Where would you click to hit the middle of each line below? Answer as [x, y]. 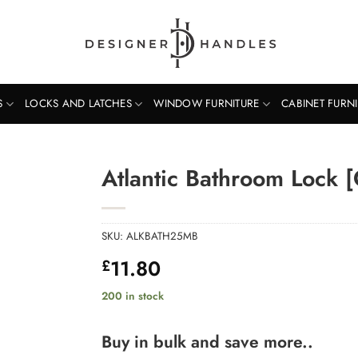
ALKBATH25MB [162, 236]
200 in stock [133, 296]
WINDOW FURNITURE [207, 103]
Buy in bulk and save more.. [207, 342]
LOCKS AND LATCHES [78, 103]
